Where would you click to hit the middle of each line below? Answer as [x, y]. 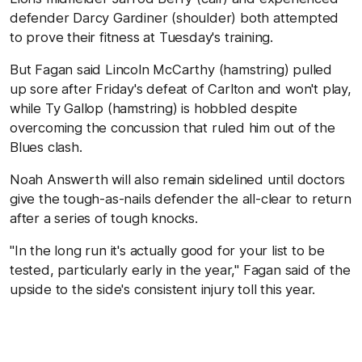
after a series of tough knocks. [104, 218]
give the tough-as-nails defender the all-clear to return [181, 199]
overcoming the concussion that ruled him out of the [173, 128]
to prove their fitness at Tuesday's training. [141, 37]
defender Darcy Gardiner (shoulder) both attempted [175, 18]
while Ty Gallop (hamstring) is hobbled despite [154, 108]
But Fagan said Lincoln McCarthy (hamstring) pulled [171, 69]
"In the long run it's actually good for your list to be [167, 250]
